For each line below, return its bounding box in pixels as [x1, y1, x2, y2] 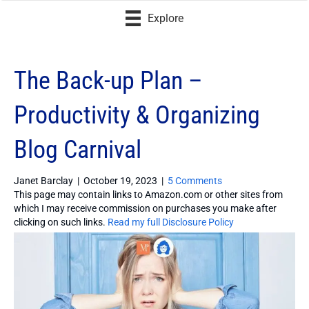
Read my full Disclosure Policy [108, 216, 234, 228]
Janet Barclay [14, 175, 73, 186]
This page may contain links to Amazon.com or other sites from [14, 188, 283, 200]
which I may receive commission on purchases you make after [14, 202, 277, 214]
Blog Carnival [14, 134, 141, 164]
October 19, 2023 [83, 175, 157, 186]
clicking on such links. [14, 216, 108, 228]
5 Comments [168, 175, 222, 186]
